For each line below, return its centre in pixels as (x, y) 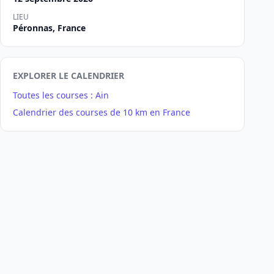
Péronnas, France (49, 28)
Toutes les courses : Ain (61, 95)
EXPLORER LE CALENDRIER (68, 76)
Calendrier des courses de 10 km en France (102, 112)
